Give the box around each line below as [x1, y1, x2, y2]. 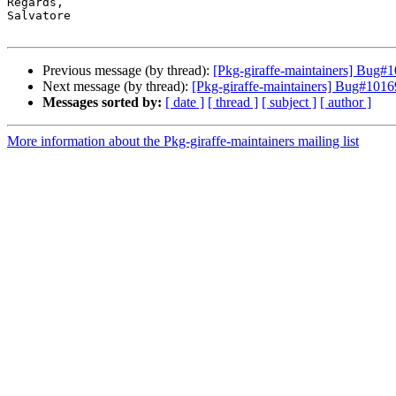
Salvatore [7, 9, 71, 23]
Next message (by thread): [42, 79, 192, 95]
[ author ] [320, 95, 371, 110]
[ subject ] [262, 95, 316, 110]
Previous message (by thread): [42, 63, 213, 79]
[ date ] [165, 95, 204, 110]
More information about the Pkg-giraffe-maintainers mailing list [7, 133, 359, 149]
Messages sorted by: [42, 95, 162, 110]
